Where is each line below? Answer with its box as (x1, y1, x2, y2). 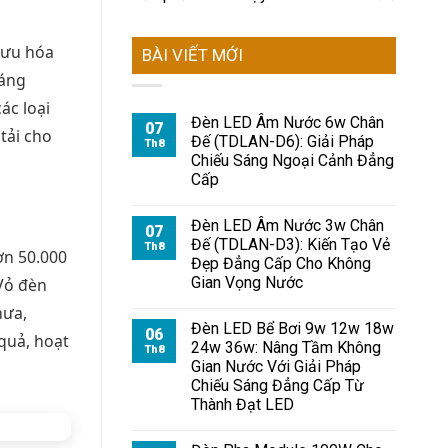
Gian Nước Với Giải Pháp (191, 357, 361, 377)
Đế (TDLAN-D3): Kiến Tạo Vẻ (191, 235, 390, 255)
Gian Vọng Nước (191, 273, 303, 293)
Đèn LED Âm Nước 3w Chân (191, 216, 384, 236)
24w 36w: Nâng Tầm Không (191, 338, 381, 358)
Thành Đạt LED (191, 395, 294, 415)
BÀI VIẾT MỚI (142, 45, 243, 66)
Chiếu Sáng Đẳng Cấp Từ (191, 376, 364, 396)
